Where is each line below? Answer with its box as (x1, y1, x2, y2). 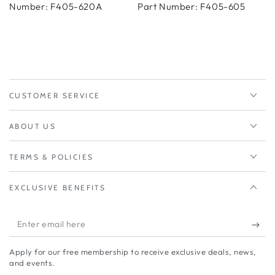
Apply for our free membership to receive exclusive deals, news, (9, 247, 257, 257)
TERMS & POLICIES (9, 152, 94, 162)
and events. (9, 258, 55, 268)
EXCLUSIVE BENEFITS (9, 183, 106, 193)
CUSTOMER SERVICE (9, 91, 101, 101)
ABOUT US (9, 122, 56, 131)
